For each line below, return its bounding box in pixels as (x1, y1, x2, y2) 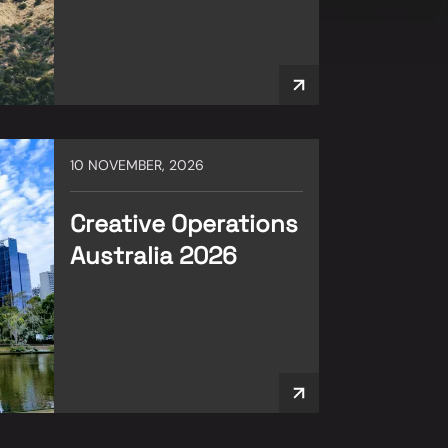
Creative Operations (70, 207, 298, 239)
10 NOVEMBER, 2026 (70, 155, 204, 174)
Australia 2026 (70, 239, 237, 271)
